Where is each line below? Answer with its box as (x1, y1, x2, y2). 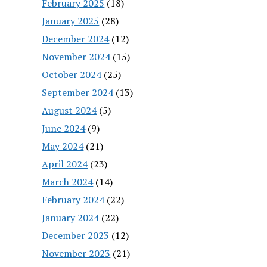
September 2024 (42, 85, 114, 99)
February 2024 (42, 193, 105, 206)
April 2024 (42, 157, 88, 170)
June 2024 (42, 121, 86, 135)
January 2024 (42, 210, 100, 224)
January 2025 (42, 14, 100, 27)
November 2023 (42, 246, 111, 260)
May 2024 (42, 139, 84, 153)
